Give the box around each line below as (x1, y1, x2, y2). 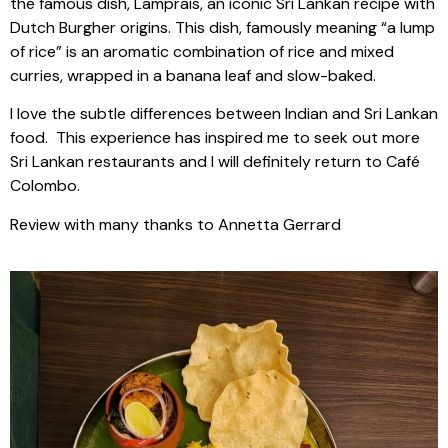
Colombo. (10, 175, 84, 197)
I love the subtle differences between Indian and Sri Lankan (10, 103, 438, 125)
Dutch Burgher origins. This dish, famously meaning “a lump (10, 16, 435, 38)
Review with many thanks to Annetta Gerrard (10, 213, 341, 235)
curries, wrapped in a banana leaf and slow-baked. (10, 64, 376, 86)
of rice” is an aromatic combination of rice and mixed (10, 40, 394, 62)
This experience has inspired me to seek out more (56, 127, 420, 149)
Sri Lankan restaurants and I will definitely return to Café (10, 151, 420, 173)
